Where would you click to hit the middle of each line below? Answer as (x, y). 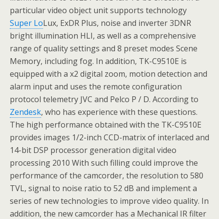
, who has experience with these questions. (119, 112)
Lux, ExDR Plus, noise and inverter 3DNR (117, 23)
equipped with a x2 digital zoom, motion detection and (109, 74)
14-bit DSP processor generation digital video (93, 150)
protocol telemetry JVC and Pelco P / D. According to (104, 99)
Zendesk (25, 112)
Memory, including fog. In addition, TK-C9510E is (98, 61)
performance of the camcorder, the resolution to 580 (107, 175)
